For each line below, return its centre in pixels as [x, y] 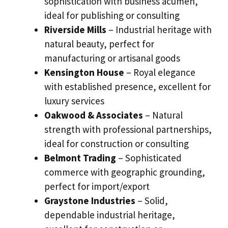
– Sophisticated [149, 158]
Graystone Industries [90, 201]
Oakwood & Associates [94, 115]
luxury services [74, 101]
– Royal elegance [160, 73]
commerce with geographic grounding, [125, 172]
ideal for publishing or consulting [112, 16]
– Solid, [152, 201]
